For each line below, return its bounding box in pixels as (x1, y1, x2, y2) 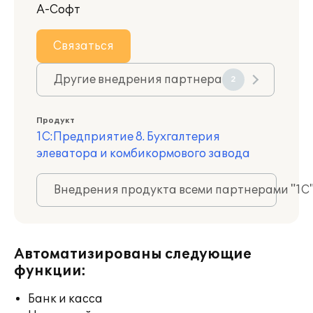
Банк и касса (28, 292, 103, 306)
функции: (14, 263, 86, 279)
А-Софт (36, 3, 80, 17)
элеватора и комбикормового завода (36, 147, 250, 161)
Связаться (53, 39, 114, 53)
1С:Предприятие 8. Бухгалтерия (36, 130, 220, 144)
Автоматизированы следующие (14, 246, 252, 263)
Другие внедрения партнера (54, 73, 222, 87)
